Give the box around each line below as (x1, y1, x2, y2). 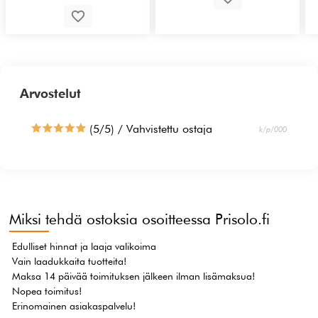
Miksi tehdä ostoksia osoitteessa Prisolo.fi (9, 210, 270, 229)
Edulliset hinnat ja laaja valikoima (12, 241, 157, 253)
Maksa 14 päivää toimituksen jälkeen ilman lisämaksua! (12, 270, 256, 283)
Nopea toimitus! (12, 285, 82, 297)
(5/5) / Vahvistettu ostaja (85, 122, 212, 136)
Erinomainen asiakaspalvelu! (12, 300, 136, 312)
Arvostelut (20, 86, 81, 102)
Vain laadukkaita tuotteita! (12, 256, 127, 268)
